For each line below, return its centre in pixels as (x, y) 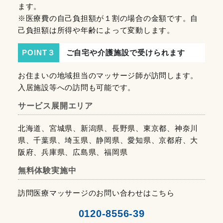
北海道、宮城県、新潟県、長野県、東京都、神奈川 (108, 128)
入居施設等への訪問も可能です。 (77, 87)
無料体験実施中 (47, 171)
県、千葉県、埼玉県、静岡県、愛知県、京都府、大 (108, 140)
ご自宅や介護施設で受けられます (125, 52)
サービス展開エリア (56, 106)
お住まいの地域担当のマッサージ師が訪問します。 (108, 75)
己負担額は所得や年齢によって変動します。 (96, 30)
